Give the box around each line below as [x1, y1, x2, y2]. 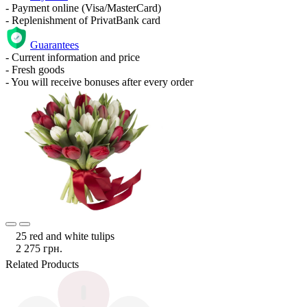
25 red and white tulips [16, 230, 114, 242]
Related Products [5, 258, 79, 270]
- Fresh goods [5, 63, 64, 75]
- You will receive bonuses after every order [5, 75, 193, 88]
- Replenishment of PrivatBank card [5, 14, 160, 26]
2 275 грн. [16, 242, 62, 254]
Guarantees [30, 38, 79, 51]
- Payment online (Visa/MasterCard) [5, 1, 161, 14]
